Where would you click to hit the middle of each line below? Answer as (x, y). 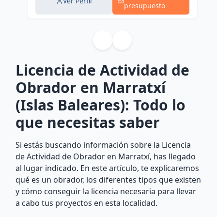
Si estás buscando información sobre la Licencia (103, 145)
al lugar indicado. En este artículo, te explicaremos (107, 168)
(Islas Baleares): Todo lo (101, 105)
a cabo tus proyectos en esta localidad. (86, 203)
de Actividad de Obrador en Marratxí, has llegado (106, 156)
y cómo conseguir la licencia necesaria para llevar (106, 191)
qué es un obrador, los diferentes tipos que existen (108, 180)
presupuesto (145, 6)
